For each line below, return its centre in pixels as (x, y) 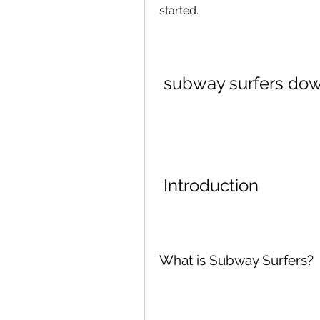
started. (179, 10)
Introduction (211, 185)
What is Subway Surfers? (236, 260)
